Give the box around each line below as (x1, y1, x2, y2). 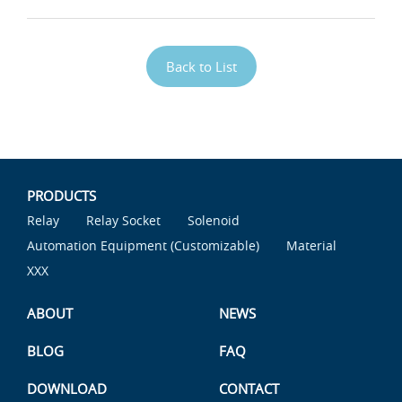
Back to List (165, 57, 237, 76)
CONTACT (219, 380, 279, 398)
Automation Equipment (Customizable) (27, 237, 259, 255)
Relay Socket (86, 212, 161, 230)
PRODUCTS (27, 187, 96, 205)
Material (286, 237, 336, 255)
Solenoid (188, 212, 240, 230)
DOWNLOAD (27, 380, 107, 398)
